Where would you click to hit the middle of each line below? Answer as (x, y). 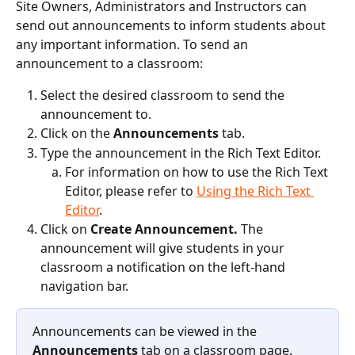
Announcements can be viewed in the (146, 332)
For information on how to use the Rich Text (198, 172)
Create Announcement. (166, 229)
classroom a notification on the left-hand (164, 267)
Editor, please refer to (131, 191)
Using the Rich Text (255, 191)
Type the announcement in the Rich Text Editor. (181, 153)
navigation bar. (84, 286)
